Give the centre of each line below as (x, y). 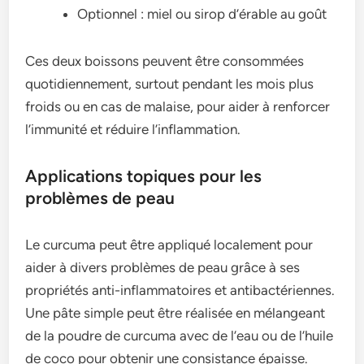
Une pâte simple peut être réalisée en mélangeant (175, 312)
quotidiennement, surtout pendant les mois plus (170, 83)
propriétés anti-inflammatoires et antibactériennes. (180, 290)
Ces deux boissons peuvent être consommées (165, 61)
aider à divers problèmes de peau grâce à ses (163, 267)
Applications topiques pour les (144, 175)
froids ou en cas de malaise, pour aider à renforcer (178, 106)
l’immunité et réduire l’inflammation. (133, 129)
